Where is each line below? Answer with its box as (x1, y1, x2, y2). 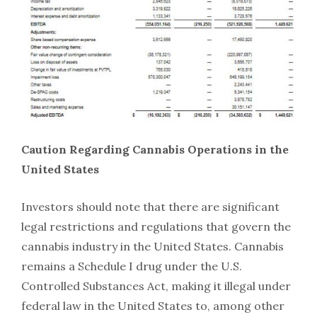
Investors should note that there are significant (21, 199, 279, 214)
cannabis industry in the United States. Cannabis (21, 238, 284, 253)
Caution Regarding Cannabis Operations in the (21, 142, 289, 156)
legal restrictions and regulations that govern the (21, 219, 291, 234)
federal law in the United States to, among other (21, 298, 284, 313)
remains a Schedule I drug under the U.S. (21, 258, 242, 273)
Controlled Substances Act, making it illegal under (21, 278, 291, 293)
